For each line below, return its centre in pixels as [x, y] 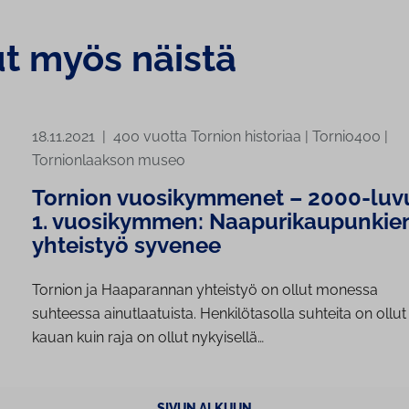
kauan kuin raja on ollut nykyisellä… [148, 338]
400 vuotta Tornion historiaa [207, 137]
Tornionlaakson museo [109, 161]
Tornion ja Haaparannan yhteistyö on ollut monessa [205, 290]
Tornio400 [346, 137]
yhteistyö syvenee [126, 246]
